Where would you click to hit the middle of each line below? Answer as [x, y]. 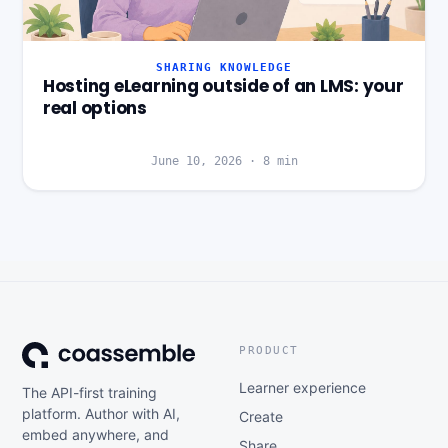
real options [95, 108]
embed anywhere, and [95, 434]
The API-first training [89, 392]
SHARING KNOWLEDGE [224, 67]
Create [261, 416]
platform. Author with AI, [101, 413]
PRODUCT [269, 350]
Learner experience [302, 387]
